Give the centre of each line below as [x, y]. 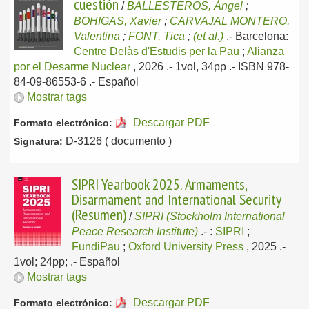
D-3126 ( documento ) [117, 141]
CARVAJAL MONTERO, [230, 21]
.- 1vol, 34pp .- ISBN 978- [228, 67]
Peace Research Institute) [135, 231]
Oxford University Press [186, 247]
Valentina [97, 36]
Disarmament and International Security [176, 199]
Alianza [266, 51]
